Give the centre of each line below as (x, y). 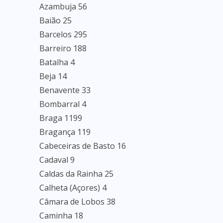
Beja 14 (53, 76)
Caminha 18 (61, 216)
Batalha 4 (57, 62)
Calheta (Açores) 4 (73, 188)
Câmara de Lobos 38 (77, 202)
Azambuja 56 (63, 6)
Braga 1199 (61, 118)
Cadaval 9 (57, 160)
